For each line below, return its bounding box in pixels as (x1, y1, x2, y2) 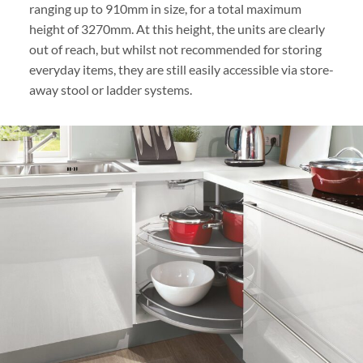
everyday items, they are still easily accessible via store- (28, 62, 334, 78)
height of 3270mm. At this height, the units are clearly (28, 21, 325, 37)
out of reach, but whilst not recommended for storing (28, 41, 322, 58)
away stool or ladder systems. (28, 82, 192, 98)
